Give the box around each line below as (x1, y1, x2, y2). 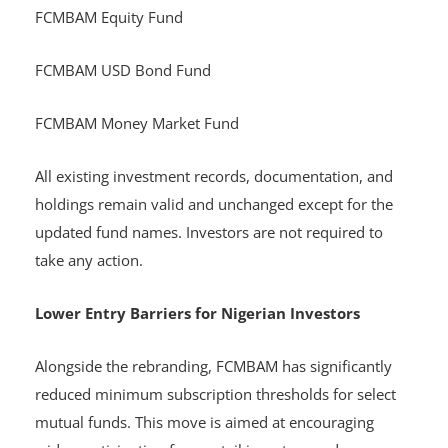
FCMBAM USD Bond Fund (35, 60, 215, 81)
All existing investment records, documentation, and (35, 166, 393, 187)
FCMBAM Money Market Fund (35, 113, 243, 134)
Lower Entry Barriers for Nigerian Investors (35, 303, 360, 324)
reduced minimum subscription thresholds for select (35, 384, 396, 405)
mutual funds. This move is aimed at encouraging (35, 412, 374, 433)
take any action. (35, 250, 147, 271)
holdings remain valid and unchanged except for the (35, 194, 393, 215)
